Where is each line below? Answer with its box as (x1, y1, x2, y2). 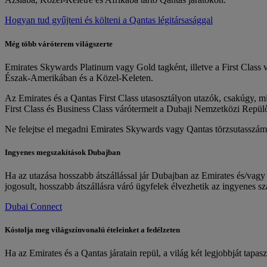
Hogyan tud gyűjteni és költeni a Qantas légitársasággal (5, 15, 213, 26)
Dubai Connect (5, 201, 62, 212)
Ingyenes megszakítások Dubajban (5, 147, 120, 157)
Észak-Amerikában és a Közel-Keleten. (5, 72, 153, 83)
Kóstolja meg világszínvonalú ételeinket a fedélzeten (5, 225, 180, 235)
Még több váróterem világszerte (5, 39, 113, 48)
